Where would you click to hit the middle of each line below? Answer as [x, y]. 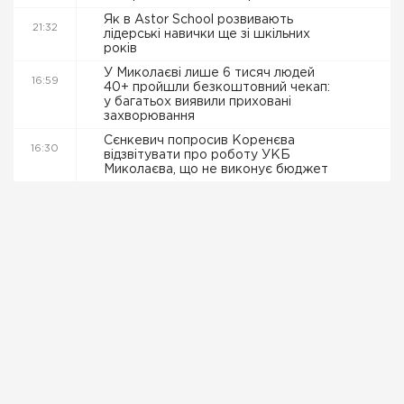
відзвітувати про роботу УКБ [197, 155]
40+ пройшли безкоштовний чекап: [217, 87]
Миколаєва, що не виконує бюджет [218, 170]
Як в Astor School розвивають [198, 20]
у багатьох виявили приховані [197, 102]
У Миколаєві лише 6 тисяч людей [209, 73]
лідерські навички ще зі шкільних [207, 34]
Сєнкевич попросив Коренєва [199, 141]
